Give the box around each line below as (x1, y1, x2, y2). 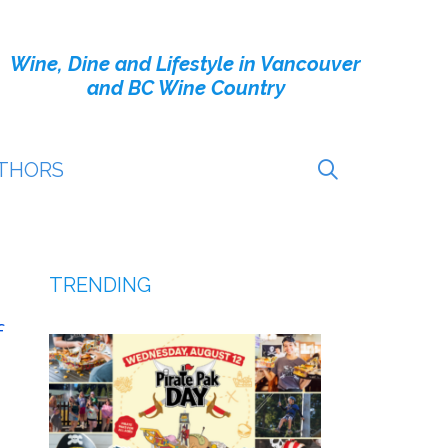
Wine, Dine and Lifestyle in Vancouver (10, 52, 361, 76)
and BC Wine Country (86, 76, 285, 100)
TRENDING (48, 273, 151, 297)
